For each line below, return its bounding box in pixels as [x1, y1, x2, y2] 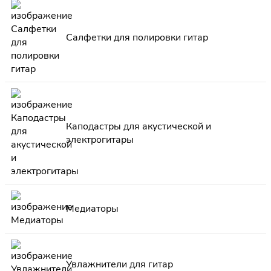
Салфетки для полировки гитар [66, 31, 208, 45]
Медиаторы [66, 202, 119, 216]
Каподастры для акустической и [66, 120, 211, 134]
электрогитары [66, 133, 134, 147]
